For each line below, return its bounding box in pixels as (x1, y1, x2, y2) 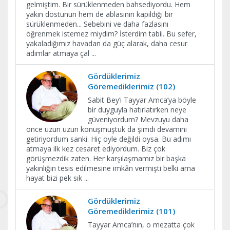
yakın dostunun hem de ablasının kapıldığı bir (26, 9, 173, 19)
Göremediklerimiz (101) (88, 206, 175, 216)
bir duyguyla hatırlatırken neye (88, 105, 186, 114)
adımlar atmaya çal (26, 48, 91, 58)
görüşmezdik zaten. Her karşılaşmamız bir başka (26, 154, 186, 163)
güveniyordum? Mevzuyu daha (88, 114, 188, 124)
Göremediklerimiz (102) (88, 81, 175, 91)
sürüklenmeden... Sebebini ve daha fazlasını (26, 19, 168, 29)
